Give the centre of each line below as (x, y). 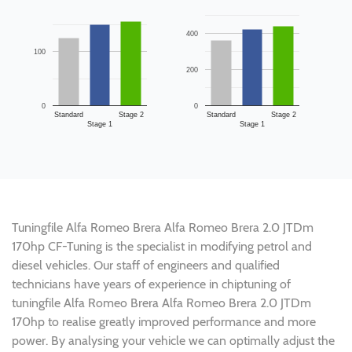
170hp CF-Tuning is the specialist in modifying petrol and (162, 247)
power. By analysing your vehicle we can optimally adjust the (173, 341)
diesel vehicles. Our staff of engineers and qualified (146, 266)
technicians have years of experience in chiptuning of (151, 284)
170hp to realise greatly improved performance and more (164, 322)
